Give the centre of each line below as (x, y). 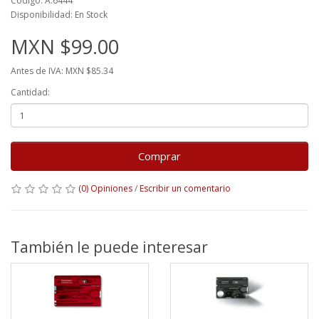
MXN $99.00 (65, 47)
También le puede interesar (109, 247)
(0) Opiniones (105, 188)
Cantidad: (30, 92)
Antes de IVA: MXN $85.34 (62, 71)
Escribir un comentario (185, 188)
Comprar (159, 156)
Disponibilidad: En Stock (59, 15)
